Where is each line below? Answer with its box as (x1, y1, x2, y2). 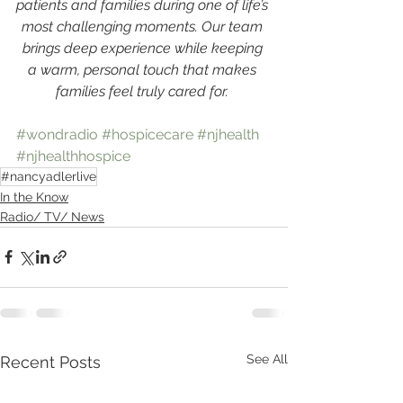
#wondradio (16, 125, 98, 143)
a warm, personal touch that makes (28, 60, 260, 78)
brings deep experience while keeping (22, 39, 266, 57)
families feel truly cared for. (56, 82, 232, 100)
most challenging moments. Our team (22, 17, 266, 35)
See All (246, 351, 288, 366)
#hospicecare (102, 125, 193, 143)
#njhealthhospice (16, 147, 130, 165)
